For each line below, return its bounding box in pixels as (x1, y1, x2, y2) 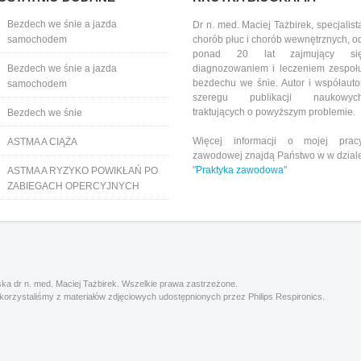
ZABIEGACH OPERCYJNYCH (7, 180, 139, 192)
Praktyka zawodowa (196, 164, 284, 176)
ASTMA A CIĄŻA (7, 136, 77, 147)
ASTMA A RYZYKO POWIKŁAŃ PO (7, 165, 158, 176)
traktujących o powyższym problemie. (193, 106, 355, 118)
